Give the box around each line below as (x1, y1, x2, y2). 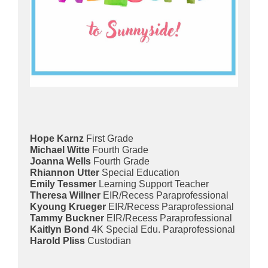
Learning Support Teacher (96, 179, 209, 189)
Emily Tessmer (30, 179, 96, 189)
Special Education (102, 167, 179, 178)
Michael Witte (30, 145, 90, 155)
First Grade (84, 133, 133, 144)
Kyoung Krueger (30, 202, 108, 212)
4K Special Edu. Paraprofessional (89, 224, 235, 234)
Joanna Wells (30, 156, 93, 166)
